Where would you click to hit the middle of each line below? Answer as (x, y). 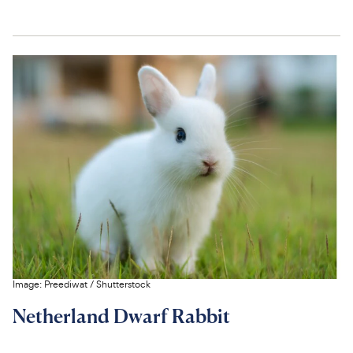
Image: (28, 285)
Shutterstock (123, 285)
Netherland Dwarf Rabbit (121, 316)
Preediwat (66, 285)
